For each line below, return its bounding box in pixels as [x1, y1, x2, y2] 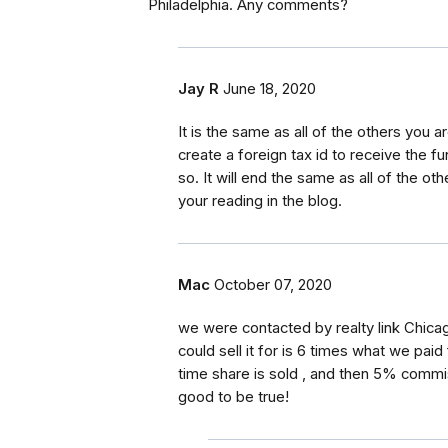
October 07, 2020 [214, 276, 332, 295]
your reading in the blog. [178, 192, 342, 211]
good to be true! [178, 388, 289, 407]
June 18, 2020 [223, 80, 316, 99]
